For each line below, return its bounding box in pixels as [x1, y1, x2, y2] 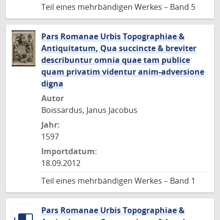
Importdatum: [41, 146, 97, 157]
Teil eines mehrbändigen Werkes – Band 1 [41, 175, 195, 186]
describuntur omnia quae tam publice [41, 55, 190, 65]
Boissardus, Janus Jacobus [41, 105, 137, 115]
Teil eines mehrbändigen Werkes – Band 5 [41, 1, 195, 12]
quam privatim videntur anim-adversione [41, 66, 204, 77]
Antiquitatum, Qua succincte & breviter [41, 43, 196, 54]
